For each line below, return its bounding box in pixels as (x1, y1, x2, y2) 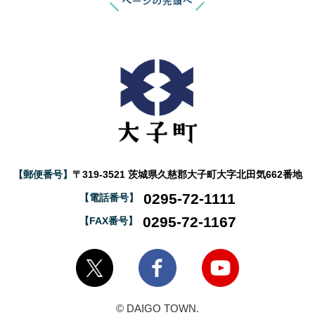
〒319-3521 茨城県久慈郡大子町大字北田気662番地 (72, 169, 302, 181)
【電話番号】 (79, 193, 139, 204)
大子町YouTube (239, 252, 281, 268)
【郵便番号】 (13, 169, 72, 181)
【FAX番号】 (79, 216, 138, 227)
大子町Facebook (176, 252, 219, 268)
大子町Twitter (113, 252, 142, 268)
